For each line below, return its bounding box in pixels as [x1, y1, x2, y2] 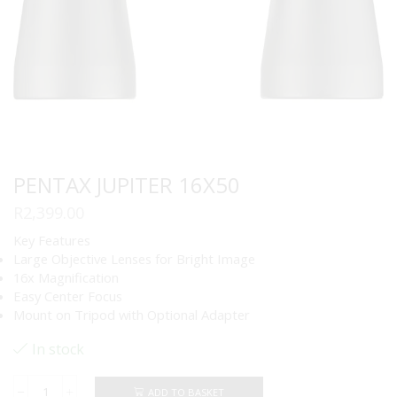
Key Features [13, 230, 90, 249]
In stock [32, 339, 84, 360]
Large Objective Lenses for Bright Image [13, 249, 255, 268]
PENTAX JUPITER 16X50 [13, 170, 240, 200]
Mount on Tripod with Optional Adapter [13, 305, 250, 323]
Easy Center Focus [13, 286, 122, 305]
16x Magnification [13, 268, 119, 286]
